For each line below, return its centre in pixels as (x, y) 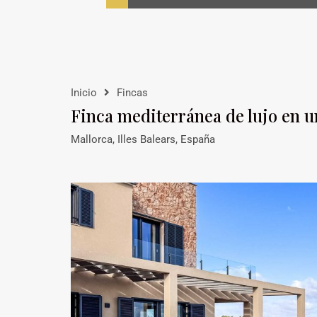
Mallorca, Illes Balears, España (143, 139)
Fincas (132, 93)
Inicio (84, 93)
